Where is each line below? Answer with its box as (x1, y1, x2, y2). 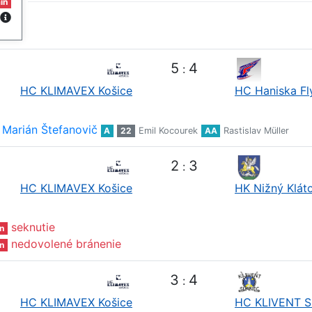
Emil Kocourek (138, 125, 198, 136)
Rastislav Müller (224, 125, 290, 136)
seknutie (10, 220, 55, 235)
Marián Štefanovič (1, 123, 97, 137)
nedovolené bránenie (10, 237, 121, 251)
